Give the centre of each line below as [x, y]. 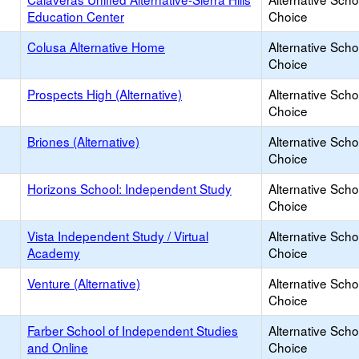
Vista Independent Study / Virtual [118, 236]
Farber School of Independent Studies [133, 330]
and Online [58, 347]
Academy [54, 252]
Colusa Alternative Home [96, 46]
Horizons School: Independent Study [129, 188]
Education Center [76, 16]
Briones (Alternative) [83, 141]
